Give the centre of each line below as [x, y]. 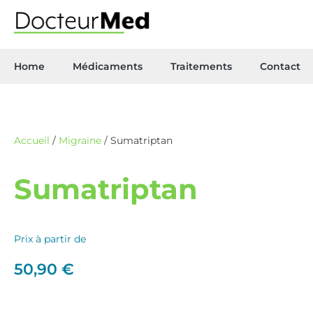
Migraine [80, 140]
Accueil [32, 140]
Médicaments [108, 66]
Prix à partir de [50, 239]
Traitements [201, 66]
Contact [280, 66]
